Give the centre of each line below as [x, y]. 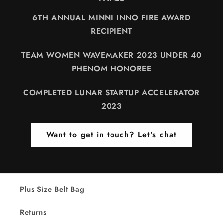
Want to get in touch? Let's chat [111, 135]
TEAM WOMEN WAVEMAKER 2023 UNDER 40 [111, 55]
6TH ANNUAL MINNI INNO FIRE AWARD [111, 17]
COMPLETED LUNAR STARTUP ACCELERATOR [111, 92]
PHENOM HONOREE [111, 68]
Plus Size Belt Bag [52, 189]
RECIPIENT [111, 31]
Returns [33, 212]
